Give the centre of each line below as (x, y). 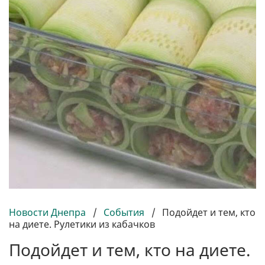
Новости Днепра (49, 213)
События (124, 213)
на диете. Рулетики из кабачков (82, 224)
